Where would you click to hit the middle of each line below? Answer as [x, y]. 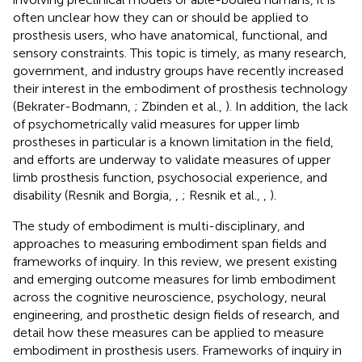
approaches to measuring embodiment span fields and [170, 243]
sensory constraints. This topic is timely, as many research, [180, 53]
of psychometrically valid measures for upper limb [156, 124]
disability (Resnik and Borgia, [94, 195]
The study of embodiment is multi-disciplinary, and [159, 225]
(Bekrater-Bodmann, [74, 106]
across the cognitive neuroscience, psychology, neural [170, 297]
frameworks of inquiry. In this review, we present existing [175, 261]
